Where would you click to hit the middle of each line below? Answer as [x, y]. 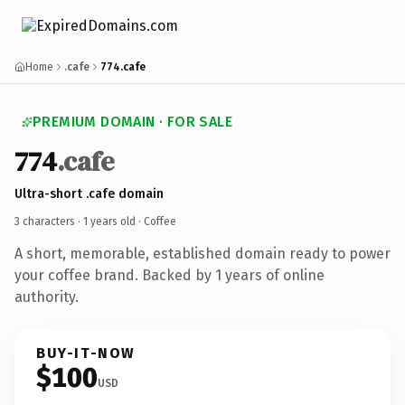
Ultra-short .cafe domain [89, 193]
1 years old [109, 221]
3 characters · [49, 221]
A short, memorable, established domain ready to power [202, 253]
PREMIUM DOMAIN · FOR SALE [132, 122]
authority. [47, 297]
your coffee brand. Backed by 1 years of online [170, 275]
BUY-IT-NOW [86, 353]
